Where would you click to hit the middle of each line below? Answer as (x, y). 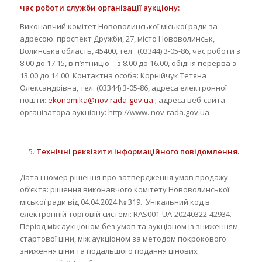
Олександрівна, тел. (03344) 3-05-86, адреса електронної (123, 87)
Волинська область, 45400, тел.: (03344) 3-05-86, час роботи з (130, 51)
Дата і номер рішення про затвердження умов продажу (124, 177)
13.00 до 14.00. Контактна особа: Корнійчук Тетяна (113, 75)
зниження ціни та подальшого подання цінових (108, 251)
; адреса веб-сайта (189, 100)
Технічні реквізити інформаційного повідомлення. (137, 151)
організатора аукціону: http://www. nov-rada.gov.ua (114, 112)
